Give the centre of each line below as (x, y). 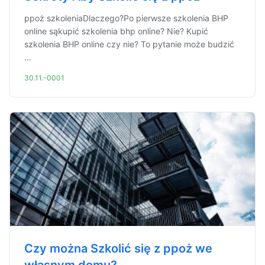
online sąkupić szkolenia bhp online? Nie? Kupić (116, 31)
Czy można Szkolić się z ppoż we (118, 248)
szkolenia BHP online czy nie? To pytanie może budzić (129, 44)
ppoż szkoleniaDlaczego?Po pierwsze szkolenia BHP (126, 18)
